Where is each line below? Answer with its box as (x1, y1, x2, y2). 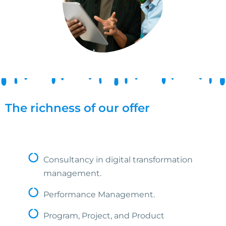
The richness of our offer (5, 100, 150, 115)
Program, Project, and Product (43, 210, 164, 220)
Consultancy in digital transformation (43, 154, 193, 164)
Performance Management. (43, 189, 155, 199)
